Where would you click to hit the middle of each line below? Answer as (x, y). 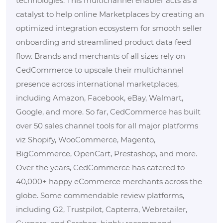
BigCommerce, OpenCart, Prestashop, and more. (107, 153)
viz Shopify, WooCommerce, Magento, (86, 139)
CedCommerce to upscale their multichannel (100, 70)
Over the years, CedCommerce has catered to (100, 167)
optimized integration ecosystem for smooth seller (109, 28)
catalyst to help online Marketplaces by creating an (110, 14)
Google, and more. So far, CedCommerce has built (108, 111)
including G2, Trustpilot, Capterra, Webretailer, (102, 209)
